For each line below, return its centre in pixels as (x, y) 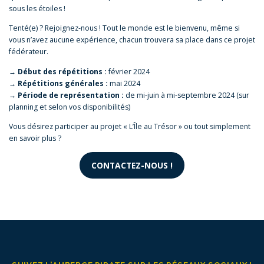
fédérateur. (29, 52)
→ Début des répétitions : (58, 71)
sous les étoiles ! (37, 9)
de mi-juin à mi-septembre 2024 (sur (187, 95)
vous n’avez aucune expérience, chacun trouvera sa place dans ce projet (132, 40)
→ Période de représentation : (67, 95)
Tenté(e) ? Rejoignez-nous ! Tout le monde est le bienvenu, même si (124, 28)
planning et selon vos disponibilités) (70, 107)
